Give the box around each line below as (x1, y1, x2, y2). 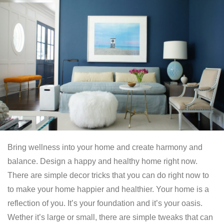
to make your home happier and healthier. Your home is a (7, 184, 209, 193)
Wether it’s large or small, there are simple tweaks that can (7, 212, 213, 221)
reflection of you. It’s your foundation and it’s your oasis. (7, 198, 202, 207)
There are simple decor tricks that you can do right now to (7, 170, 209, 179)
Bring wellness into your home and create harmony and (7, 142, 202, 151)
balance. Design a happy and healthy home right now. (7, 156, 197, 165)
